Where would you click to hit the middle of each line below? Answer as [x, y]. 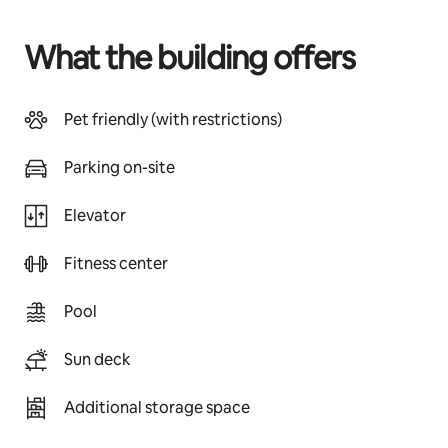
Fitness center [116, 263]
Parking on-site [119, 167]
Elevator [95, 215]
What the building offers [189, 57]
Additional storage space [157, 407]
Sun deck [97, 359]
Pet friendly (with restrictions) [173, 119]
